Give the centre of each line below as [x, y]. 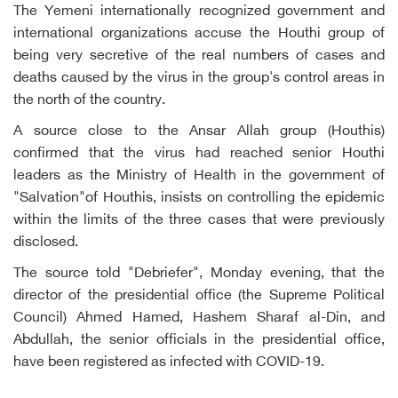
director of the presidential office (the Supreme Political [199, 296]
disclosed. [46, 243]
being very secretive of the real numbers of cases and [199, 56]
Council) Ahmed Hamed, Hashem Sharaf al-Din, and [199, 318]
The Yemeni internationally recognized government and [199, 12]
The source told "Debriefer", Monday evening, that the [199, 274]
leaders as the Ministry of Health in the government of [199, 176]
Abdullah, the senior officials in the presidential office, [199, 341]
